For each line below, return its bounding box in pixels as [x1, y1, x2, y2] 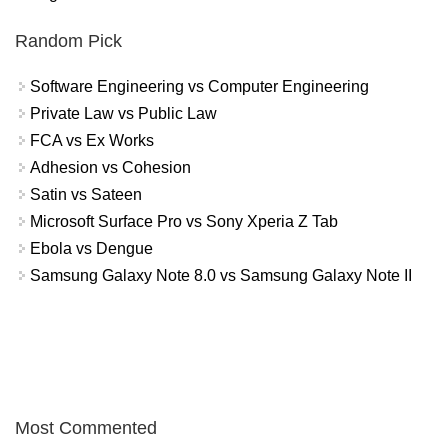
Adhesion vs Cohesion [30, 158, 191, 176]
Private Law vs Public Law [30, 104, 217, 122]
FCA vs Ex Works [30, 131, 154, 149]
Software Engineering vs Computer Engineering [30, 77, 369, 95]
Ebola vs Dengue [30, 239, 153, 257]
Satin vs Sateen [30, 185, 142, 203]
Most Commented [15, 417, 157, 438]
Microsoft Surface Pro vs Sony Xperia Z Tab [30, 212, 338, 230]
